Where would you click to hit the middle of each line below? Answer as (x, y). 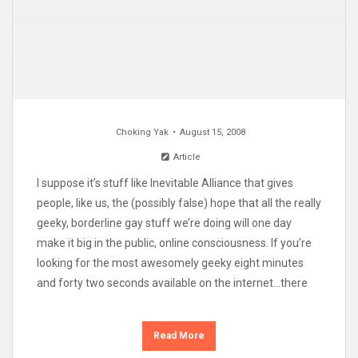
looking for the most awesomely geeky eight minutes (170, 263)
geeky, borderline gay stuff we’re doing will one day (164, 223)
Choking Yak (142, 132)
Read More (179, 336)
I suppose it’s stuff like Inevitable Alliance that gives (165, 183)
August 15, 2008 (212, 132)
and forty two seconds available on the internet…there (172, 283)
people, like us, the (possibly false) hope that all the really (179, 203)
